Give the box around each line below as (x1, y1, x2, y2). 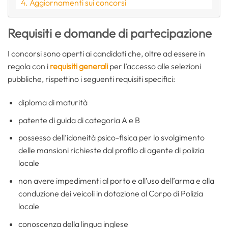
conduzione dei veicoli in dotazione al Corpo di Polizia (18, 188, 203, 198)
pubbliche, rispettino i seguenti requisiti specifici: (8, 74, 175, 84)
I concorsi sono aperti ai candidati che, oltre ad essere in (8, 48, 205, 59)
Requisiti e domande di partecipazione (8, 25, 212, 41)
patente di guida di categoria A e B (18, 115, 140, 125)
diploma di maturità (18, 97, 88, 108)
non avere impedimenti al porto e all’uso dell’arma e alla (18, 175, 214, 186)
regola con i (8, 61, 50, 72)
